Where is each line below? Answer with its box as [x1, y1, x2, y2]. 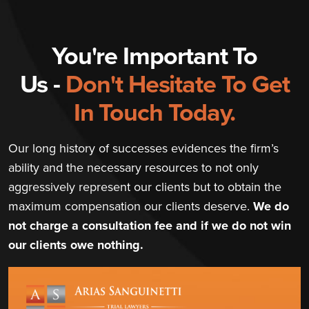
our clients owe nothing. [8, 235, 143, 254]
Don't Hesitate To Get [66, 65, 290, 102]
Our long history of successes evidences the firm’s [8, 139, 279, 157]
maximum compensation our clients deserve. [8, 197, 253, 215]
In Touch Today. [73, 93, 236, 130]
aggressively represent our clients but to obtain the [8, 177, 281, 196]
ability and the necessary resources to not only [8, 158, 259, 177]
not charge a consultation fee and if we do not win [8, 216, 291, 235]
